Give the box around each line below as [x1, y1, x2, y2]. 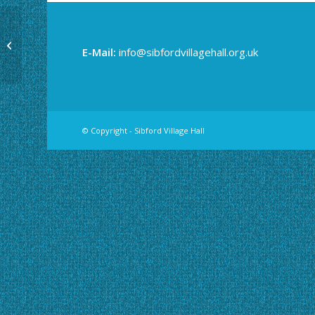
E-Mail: [82, 44, 120, 59]
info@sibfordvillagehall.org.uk [119, 44, 259, 59]
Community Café [25, 38, 95, 51]
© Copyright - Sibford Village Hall [82, 124, 205, 136]
